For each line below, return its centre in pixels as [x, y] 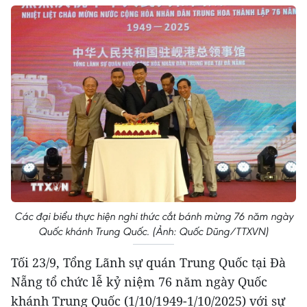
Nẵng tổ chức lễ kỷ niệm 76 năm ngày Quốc [139, 281]
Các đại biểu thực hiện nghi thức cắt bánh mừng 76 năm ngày [153, 216]
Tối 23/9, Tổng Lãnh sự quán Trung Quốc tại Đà [148, 262]
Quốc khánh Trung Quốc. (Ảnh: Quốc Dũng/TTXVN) [153, 231]
